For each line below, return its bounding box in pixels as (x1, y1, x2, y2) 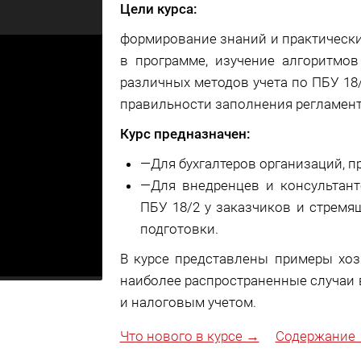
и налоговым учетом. (119, 294, 256, 310)
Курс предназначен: (119, 126, 251, 142)
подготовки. (139, 221, 218, 237)
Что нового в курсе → (119, 328, 259, 344)
